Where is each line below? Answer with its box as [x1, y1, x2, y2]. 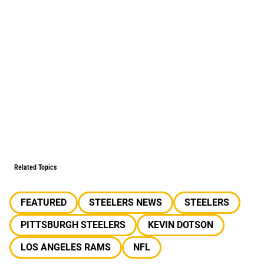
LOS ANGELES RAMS [21, 242, 111, 253]
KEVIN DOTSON [148, 219, 213, 230]
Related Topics [14, 163, 57, 171]
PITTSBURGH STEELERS [21, 219, 126, 230]
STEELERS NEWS [89, 197, 162, 208]
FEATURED [21, 197, 67, 208]
